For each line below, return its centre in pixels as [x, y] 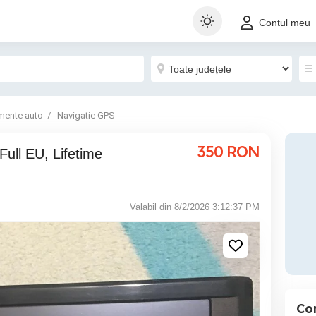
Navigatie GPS [86, 115]
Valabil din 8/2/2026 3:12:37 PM [195, 207]
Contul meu [285, 23]
